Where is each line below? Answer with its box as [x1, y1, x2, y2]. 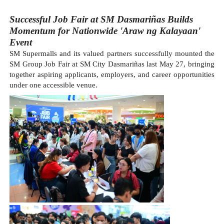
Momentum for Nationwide [9, 25, 120, 36]
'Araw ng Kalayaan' [119, 25, 200, 36]
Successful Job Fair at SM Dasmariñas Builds [9, 13, 193, 24]
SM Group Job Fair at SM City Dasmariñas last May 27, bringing [9, 59, 215, 68]
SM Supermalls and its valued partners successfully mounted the [9, 49, 215, 57]
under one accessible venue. [9, 80, 97, 89]
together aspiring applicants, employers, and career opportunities [9, 70, 215, 78]
